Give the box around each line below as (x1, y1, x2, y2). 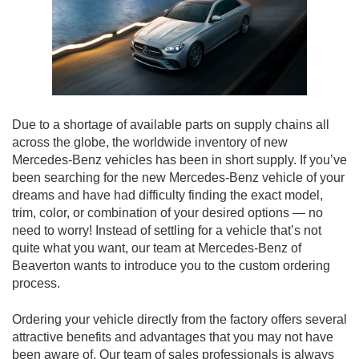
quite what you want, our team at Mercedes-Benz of (12, 241, 301, 256)
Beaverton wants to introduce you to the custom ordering (12, 259, 330, 273)
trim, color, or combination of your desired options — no (12, 206, 323, 220)
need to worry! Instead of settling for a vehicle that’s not (12, 224, 321, 238)
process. (12, 276, 60, 291)
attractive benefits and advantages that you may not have (12, 330, 333, 345)
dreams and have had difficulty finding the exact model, (12, 188, 323, 203)
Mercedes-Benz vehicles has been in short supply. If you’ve (12, 153, 347, 167)
